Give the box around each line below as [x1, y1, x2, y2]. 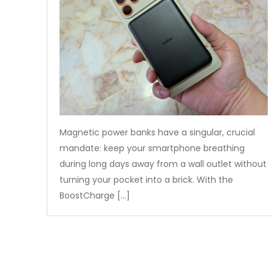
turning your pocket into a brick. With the [59, 174, 233, 186]
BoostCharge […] [59, 189, 130, 202]
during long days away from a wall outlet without [59, 158, 267, 171]
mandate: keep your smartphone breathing [59, 142, 245, 155]
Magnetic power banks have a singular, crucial [59, 126, 255, 139]
